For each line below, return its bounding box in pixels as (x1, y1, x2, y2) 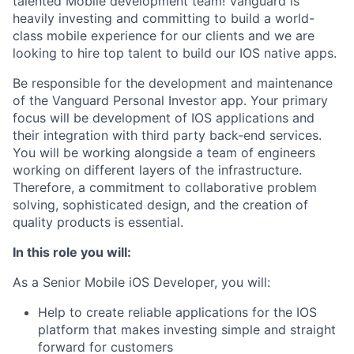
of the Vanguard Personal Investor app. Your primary (13, 92, 328, 108)
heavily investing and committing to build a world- (13, 10, 314, 26)
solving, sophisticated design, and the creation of (13, 197, 308, 213)
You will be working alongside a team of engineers (13, 145, 315, 160)
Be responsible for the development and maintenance (13, 75, 333, 91)
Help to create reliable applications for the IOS (38, 304, 317, 320)
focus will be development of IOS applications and (13, 110, 314, 126)
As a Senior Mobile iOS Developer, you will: (13, 274, 270, 290)
